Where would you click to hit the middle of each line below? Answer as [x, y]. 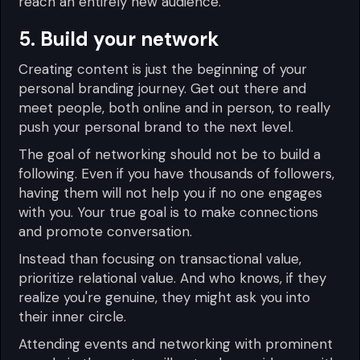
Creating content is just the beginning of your [163, 69]
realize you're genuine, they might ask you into [165, 297]
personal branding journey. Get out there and [163, 88]
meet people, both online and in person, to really [175, 107]
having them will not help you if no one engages [171, 192]
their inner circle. [73, 316]
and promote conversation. [106, 231]
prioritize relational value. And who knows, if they [173, 278]
